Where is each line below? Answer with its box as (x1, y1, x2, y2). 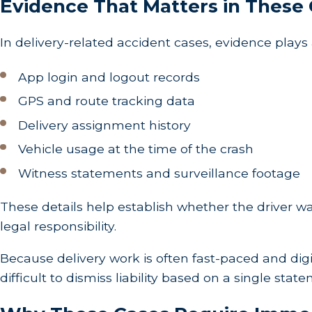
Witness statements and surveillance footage (18, 165, 301, 180)
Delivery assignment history (18, 117, 192, 132)
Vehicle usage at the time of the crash (18, 141, 254, 157)
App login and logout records (18, 69, 201, 84)
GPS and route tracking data (18, 93, 196, 109)
